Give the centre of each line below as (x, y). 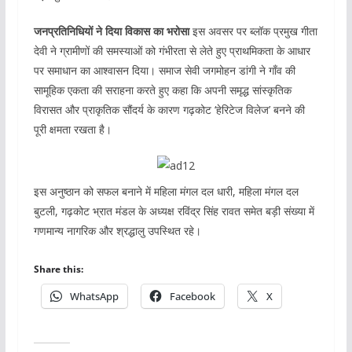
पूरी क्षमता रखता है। (72, 130)
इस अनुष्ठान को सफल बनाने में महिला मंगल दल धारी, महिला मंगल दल (166, 192)
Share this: (58, 269)
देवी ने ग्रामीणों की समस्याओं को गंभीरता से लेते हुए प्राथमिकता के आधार (172, 51)
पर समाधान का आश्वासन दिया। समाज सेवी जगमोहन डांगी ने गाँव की (164, 71)
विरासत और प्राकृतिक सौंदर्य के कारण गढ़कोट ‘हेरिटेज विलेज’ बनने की (169, 110)
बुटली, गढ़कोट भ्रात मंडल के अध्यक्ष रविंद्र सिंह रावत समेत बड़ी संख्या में (174, 211)
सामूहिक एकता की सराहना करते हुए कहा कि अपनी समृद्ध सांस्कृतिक (162, 90)
